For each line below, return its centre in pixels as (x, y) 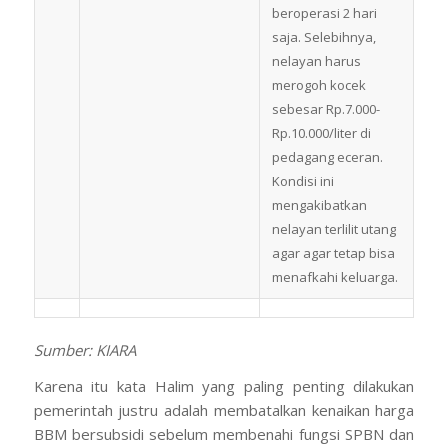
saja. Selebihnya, (323, 36)
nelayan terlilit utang (333, 228)
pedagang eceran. (327, 156)
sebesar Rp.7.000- (325, 108)
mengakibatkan (319, 204)
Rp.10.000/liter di (321, 132)
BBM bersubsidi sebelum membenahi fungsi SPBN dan (224, 434)
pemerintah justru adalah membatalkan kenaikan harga (224, 410)
